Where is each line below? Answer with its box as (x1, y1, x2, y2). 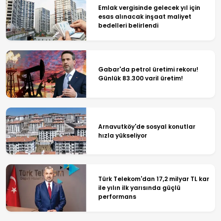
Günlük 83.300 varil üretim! (98, 74, 183, 82)
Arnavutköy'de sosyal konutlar (98, 122, 195, 131)
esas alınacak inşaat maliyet (98, 12, 191, 21)
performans (98, 192, 136, 201)
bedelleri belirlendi (98, 21, 158, 30)
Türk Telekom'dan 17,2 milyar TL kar (98, 175, 209, 184)
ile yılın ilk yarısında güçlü (98, 184, 181, 192)
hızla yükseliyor (98, 131, 147, 140)
